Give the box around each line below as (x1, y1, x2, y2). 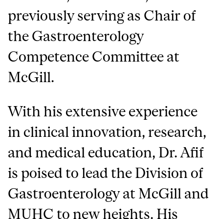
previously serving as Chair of (8, 7, 197, 24)
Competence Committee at (8, 48, 180, 65)
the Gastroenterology (8, 28, 144, 44)
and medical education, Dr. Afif (8, 144, 204, 161)
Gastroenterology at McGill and (8, 185, 209, 202)
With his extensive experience (8, 103, 198, 120)
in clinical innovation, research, (8, 124, 207, 140)
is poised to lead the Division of (8, 165, 204, 181)
